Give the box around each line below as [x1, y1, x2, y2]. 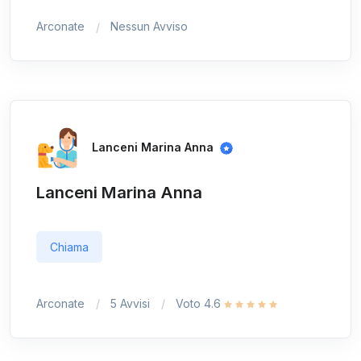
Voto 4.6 [176, 296, 224, 310]
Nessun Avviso [110, 19, 188, 34]
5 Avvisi [110, 296, 150, 310]
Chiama [50, 239, 89, 254]
